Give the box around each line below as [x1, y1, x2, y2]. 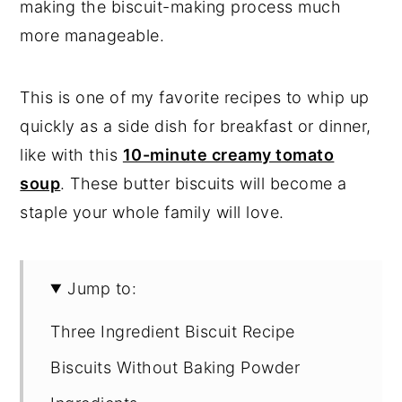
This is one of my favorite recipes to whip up [20, 87, 370, 107]
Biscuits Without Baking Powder [50, 357, 301, 377]
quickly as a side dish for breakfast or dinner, [20, 116, 371, 135]
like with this [20, 144, 123, 164]
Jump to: [67, 278, 137, 298]
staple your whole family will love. [20, 202, 284, 222]
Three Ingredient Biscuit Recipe [50, 321, 295, 341]
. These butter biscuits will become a [60, 173, 347, 193]
